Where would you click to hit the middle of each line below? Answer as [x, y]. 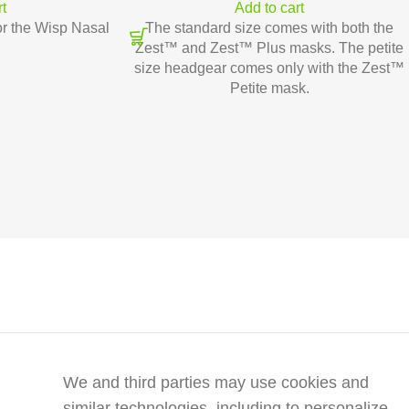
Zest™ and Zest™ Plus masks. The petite [269, 48]
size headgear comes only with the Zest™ [269, 68]
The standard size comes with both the [269, 28]
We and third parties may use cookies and [216, 382]
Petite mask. [269, 88]
